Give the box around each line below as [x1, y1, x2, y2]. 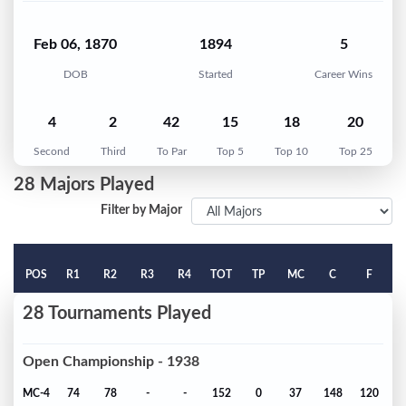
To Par [156, 146, 187, 158]
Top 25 [338, 146, 372, 158]
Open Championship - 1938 [23, 353, 199, 369]
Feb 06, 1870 [34, 37, 117, 53]
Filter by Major [101, 204, 182, 217]
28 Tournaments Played [23, 304, 211, 324]
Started [198, 68, 233, 80]
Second [34, 146, 70, 158]
